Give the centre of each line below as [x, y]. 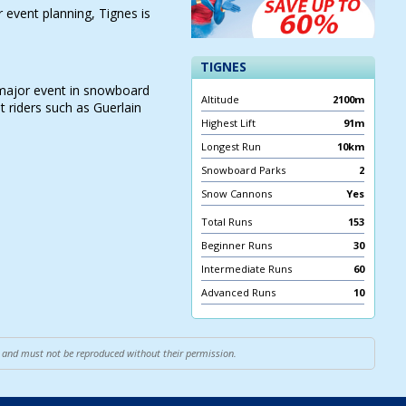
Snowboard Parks [244, 169]
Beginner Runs [237, 245]
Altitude [221, 99]
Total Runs [227, 221]
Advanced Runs [239, 292]
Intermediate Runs [247, 268]
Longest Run [232, 146]
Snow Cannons [237, 193]
